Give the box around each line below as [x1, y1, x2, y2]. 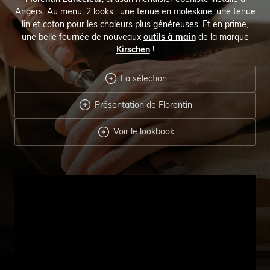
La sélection [118, 73, 167, 84]
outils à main [143, 31, 196, 43]
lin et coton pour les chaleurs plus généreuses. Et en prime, [22, 19, 248, 30]
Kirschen [116, 44, 150, 55]
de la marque [195, 31, 249, 43]
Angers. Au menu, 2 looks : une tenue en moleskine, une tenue [14, 6, 256, 17]
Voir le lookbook [110, 126, 174, 137]
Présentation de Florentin [92, 99, 192, 111]
